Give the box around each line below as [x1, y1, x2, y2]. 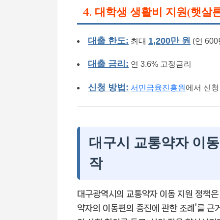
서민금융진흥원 [131, 83, 186, 92]
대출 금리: [88, 58, 129, 69]
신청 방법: [88, 82, 129, 92]
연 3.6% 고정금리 [129, 60, 192, 69]
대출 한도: [88, 35, 129, 46]
